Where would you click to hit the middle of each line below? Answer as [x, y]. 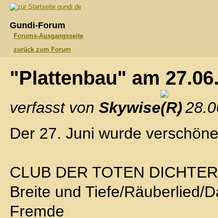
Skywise [130, 108]
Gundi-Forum [37, 25]
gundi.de [68, 7]
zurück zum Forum [42, 49]
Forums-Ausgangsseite [48, 36]
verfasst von [54, 108]
